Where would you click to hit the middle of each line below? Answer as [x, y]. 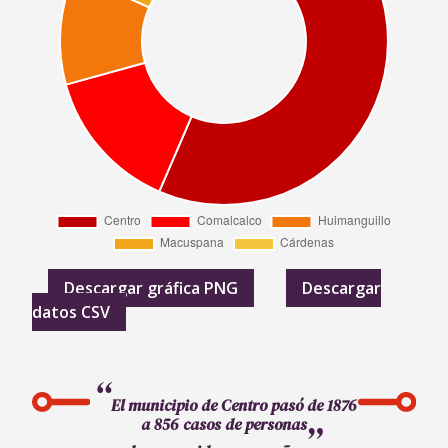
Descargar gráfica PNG [151, 288]
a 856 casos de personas [224, 424]
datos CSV [71, 312]
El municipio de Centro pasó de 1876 [233, 405]
